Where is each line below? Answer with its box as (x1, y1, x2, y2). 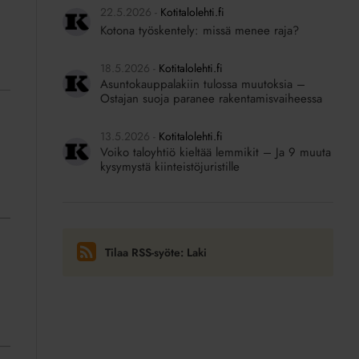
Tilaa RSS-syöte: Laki (105, 244, 208, 261)
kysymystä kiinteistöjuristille (99, 158, 240, 175)
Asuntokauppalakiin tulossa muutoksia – (99, 75, 305, 93)
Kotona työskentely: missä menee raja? (99, 22, 299, 39)
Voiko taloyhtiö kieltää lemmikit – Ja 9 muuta (99, 143, 331, 161)
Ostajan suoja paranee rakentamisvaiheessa (99, 90, 322, 107)
